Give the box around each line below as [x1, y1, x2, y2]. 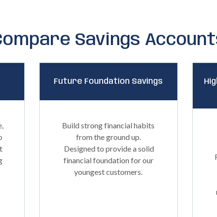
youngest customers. [74, 167, 143, 176]
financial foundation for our [63, 155, 154, 165]
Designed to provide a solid [62, 144, 155, 153]
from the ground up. [76, 132, 141, 141]
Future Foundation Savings [54, 77, 163, 86]
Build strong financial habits [62, 121, 155, 130]
